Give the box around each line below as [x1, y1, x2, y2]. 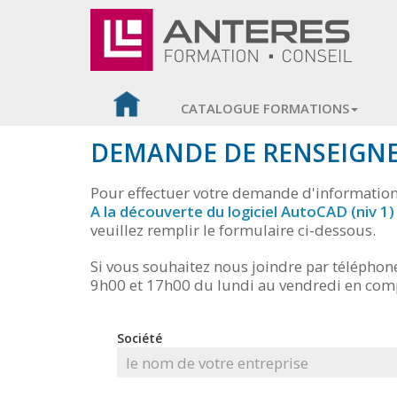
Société [117, 330, 162, 346]
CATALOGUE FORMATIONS [181, 99, 349, 117]
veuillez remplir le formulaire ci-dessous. [90, 220, 376, 240]
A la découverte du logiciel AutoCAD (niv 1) [90, 201, 394, 222]
